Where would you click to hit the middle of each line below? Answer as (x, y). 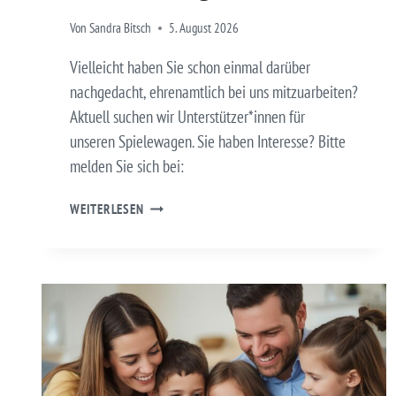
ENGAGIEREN (177, 203)
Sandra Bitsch (121, 27)
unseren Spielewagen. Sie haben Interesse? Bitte (208, 141)
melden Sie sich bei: (127, 166)
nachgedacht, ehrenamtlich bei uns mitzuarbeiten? (214, 91)
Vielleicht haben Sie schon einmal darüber (190, 67)
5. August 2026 (204, 27)
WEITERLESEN (107, 209)
